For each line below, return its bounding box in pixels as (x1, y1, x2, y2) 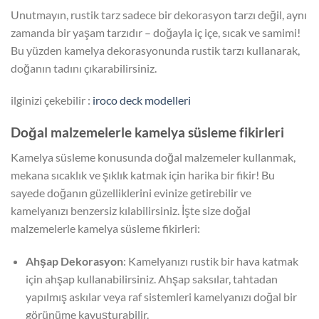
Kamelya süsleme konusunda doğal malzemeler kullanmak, (11, 150, 296, 164)
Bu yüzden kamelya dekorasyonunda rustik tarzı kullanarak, (11, 43, 300, 57)
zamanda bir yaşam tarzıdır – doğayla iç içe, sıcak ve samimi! (11, 25, 300, 39)
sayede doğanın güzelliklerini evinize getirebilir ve (11, 185, 251, 199)
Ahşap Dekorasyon (25, 253, 123, 268)
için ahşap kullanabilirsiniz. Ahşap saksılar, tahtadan (25, 271, 278, 286)
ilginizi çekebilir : (11, 93, 93, 108)
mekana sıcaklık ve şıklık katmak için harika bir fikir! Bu (11, 167, 275, 182)
